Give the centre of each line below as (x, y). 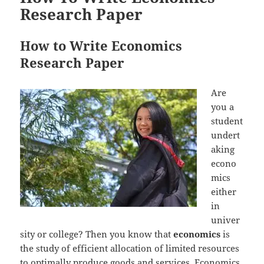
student (227, 121)
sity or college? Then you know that (97, 234)
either (224, 191)
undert (226, 135)
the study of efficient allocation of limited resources (130, 248)
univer (226, 220)
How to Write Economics (101, 45)
